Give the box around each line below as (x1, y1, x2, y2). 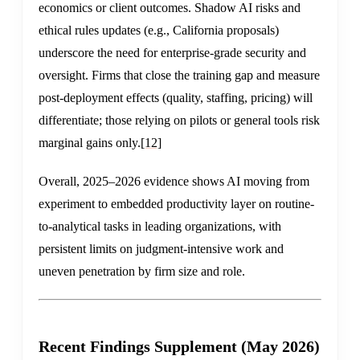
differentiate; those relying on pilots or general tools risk (39, 113, 320, 128)
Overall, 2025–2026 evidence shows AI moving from (39, 174, 309, 189)
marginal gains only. (39, 136, 141, 150)
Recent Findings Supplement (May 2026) (39, 337, 320, 356)
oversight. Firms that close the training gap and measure (39, 68, 320, 83)
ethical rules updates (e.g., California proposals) (39, 23, 279, 38)
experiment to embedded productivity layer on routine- (39, 197, 314, 211)
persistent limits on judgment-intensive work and (39, 242, 284, 256)
